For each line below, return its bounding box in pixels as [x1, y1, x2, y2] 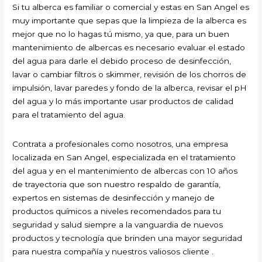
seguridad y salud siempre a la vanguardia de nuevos [12, 220, 223, 230]
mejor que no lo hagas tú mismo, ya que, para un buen [12, 29, 230, 39]
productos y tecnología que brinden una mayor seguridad [12, 233, 243, 243]
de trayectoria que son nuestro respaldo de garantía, [12, 180, 221, 189]
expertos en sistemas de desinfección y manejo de [12, 193, 215, 203]
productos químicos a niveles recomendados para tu [12, 206, 222, 216]
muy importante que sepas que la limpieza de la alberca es [12, 16, 247, 26]
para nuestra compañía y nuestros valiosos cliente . [12, 247, 214, 257]
